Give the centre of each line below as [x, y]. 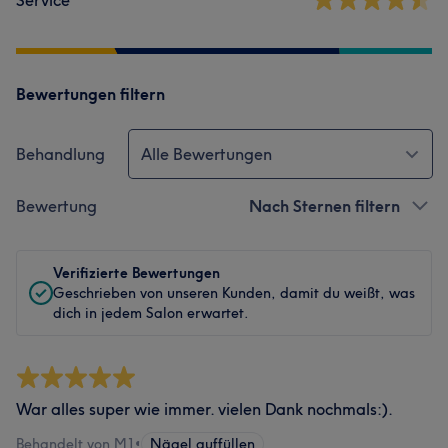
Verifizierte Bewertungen [136, 273]
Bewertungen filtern [90, 94]
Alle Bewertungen [206, 154]
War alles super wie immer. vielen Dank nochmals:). [204, 409]
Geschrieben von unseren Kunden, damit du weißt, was [234, 293]
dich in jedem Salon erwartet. [151, 313]
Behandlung [60, 154]
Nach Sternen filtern [324, 206]
